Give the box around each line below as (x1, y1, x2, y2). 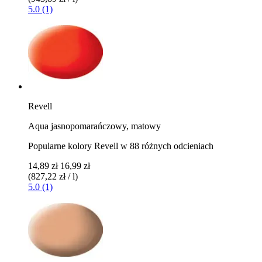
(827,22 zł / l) (28, 171, 78, 181)
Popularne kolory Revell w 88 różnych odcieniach (28, 140, 213, 151)
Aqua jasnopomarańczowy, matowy (28, 120, 161, 131)
